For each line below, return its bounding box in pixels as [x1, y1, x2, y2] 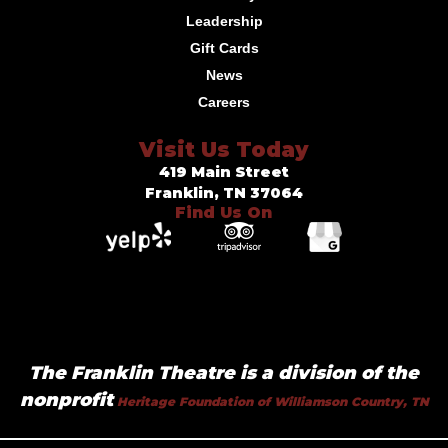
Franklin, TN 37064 [145, 184, 303, 203]
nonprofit [19, 389, 113, 412]
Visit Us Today [139, 137, 309, 163]
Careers [198, 94, 250, 111]
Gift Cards [189, 40, 259, 57]
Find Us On [175, 203, 273, 223]
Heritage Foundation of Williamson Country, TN [112, 394, 429, 410]
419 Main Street [159, 163, 289, 182]
